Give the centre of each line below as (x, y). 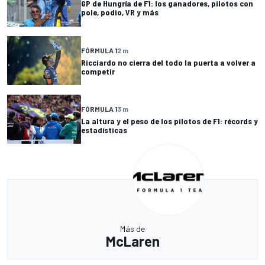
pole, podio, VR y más (120, 12)
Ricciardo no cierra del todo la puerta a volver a (168, 62)
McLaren (132, 241)
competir (98, 71)
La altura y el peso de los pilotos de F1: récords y (169, 121)
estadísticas (104, 130)
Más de (132, 229)
